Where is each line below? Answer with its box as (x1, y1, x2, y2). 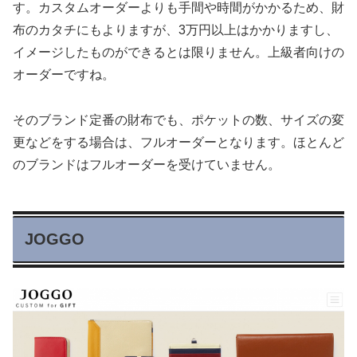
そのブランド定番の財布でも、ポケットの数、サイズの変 (13, 112, 344, 127)
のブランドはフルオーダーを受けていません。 (13, 157, 280, 171)
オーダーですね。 (13, 67, 115, 81)
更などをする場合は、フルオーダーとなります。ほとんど (13, 135, 344, 149)
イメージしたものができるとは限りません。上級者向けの (13, 45, 344, 59)
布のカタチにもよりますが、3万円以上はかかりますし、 (13, 22, 339, 37)
